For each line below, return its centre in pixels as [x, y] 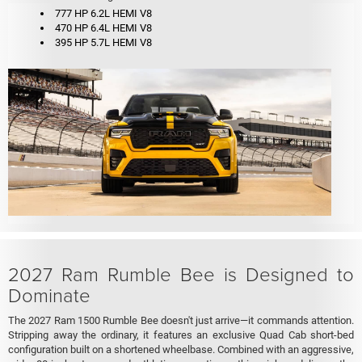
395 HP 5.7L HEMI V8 [105, 43]
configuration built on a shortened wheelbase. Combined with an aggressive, [181, 350]
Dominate [49, 295]
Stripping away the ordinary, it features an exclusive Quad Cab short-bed [181, 335]
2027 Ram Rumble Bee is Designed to [181, 274]
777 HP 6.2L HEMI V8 [103, 14]
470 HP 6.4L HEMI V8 [103, 28]
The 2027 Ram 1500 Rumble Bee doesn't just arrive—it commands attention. [181, 321]
